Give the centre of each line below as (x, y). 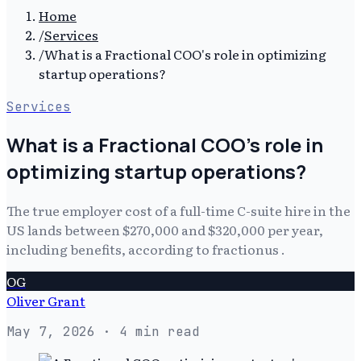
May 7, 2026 (51, 331)
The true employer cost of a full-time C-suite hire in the (178, 210)
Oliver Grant (46, 300)
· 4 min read (147, 331)
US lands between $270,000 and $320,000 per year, (165, 229)
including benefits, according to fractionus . (146, 249)
